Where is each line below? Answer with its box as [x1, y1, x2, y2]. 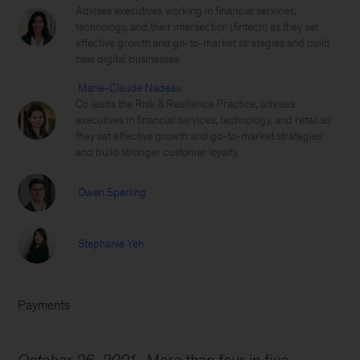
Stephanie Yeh [78, 238, 145, 250]
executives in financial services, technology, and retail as [76, 114, 332, 126]
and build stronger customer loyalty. [76, 146, 240, 158]
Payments [18, 298, 71, 312]
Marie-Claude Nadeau [78, 82, 182, 94]
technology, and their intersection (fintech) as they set [76, 21, 319, 33]
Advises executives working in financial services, [76, 5, 297, 17]
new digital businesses [76, 53, 180, 65]
